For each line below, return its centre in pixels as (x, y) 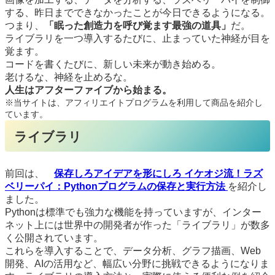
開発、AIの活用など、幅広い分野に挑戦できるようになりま (137, 263)
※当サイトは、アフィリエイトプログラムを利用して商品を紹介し (134, 102)
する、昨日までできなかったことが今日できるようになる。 (137, 12)
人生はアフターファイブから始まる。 (88, 90)
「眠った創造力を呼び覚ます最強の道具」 (137, 25)
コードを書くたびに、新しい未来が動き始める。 (113, 64)
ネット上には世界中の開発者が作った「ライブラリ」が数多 (137, 225)
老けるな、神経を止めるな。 (69, 77)
